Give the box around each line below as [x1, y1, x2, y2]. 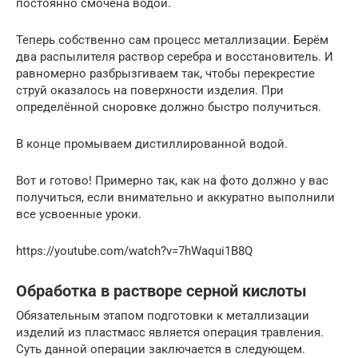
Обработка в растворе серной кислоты [16, 282, 307, 300]
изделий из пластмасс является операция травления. [16, 324, 324, 340]
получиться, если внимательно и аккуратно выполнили [16, 189, 335, 205]
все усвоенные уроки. [16, 206, 141, 221]
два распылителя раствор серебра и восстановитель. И [16, 49, 333, 64]
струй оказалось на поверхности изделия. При [16, 82, 284, 97]
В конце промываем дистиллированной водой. [16, 136, 288, 151]
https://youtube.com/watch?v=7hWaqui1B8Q [16, 243, 253, 258]
